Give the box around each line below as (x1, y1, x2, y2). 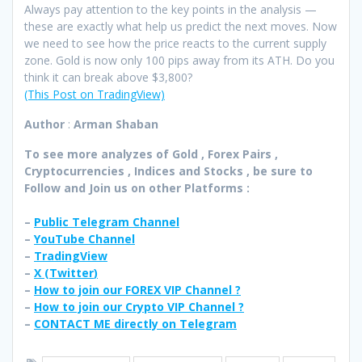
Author (24, 116, 65, 133)
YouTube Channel (34, 231, 135, 247)
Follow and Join (24, 180, 111, 196)
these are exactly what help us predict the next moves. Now (24, 19, 337, 35)
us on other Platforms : (114, 180, 250, 196)
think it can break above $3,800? (24, 69, 192, 86)
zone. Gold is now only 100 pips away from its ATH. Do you (24, 53, 335, 69)
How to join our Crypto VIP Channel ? (34, 299, 244, 315)
